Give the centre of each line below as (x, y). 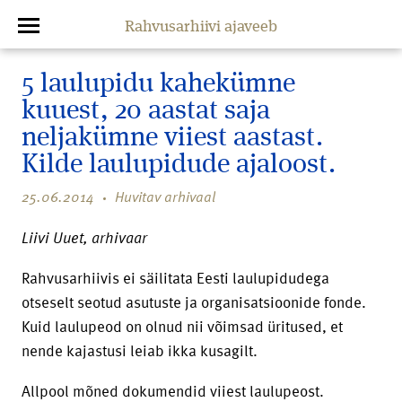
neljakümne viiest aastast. (172, 138)
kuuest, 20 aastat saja (146, 111)
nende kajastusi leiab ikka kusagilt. (140, 350)
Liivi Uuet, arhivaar (84, 237)
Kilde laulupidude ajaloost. (179, 165)
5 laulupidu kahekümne (158, 84)
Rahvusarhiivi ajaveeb (201, 27)
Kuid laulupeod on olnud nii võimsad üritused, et (182, 326)
